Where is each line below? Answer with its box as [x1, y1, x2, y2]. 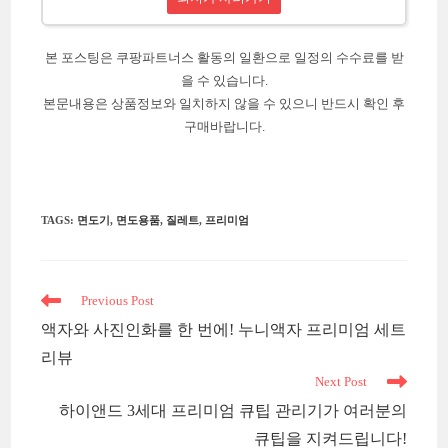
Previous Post [81, 293, 155, 309]
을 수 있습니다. [180, 73, 268, 89]
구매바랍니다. [183, 119, 265, 135]
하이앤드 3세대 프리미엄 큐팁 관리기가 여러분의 [58, 402, 407, 420]
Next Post [314, 374, 367, 390]
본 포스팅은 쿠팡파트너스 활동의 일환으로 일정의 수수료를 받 [44, 50, 404, 66]
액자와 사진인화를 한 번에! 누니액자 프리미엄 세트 [41, 321, 407, 339]
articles [40, 330, 81, 346]
